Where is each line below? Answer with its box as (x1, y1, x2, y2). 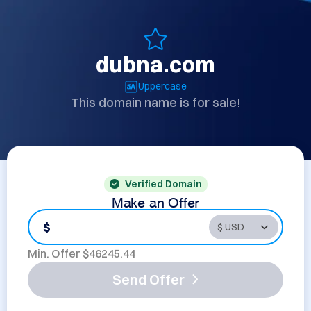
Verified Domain (124, 178, 202, 190)
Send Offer (112, 271, 185, 288)
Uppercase (138, 80, 187, 92)
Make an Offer (111, 197, 200, 204)
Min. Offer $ (28, 246, 89, 260)
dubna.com (96, 51, 215, 78)
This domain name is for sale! (70, 94, 241, 110)
